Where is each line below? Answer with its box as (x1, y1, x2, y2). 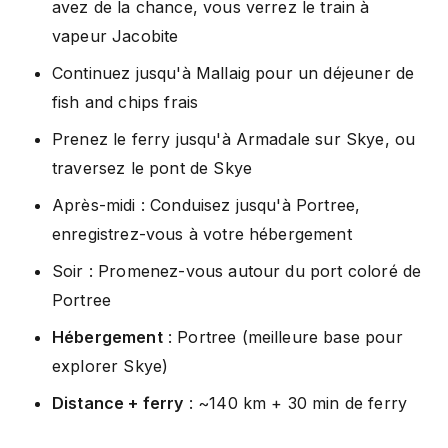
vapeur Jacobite (52, 25, 179, 46)
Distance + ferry (52, 392, 184, 413)
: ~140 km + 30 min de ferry (183, 392, 408, 413)
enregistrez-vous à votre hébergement (52, 223, 352, 244)
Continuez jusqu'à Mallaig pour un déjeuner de (52, 62, 415, 83)
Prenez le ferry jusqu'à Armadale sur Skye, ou (52, 128, 416, 149)
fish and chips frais (52, 91, 199, 112)
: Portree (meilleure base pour (162, 326, 403, 347)
